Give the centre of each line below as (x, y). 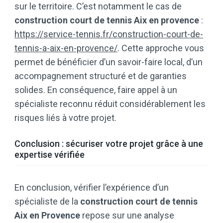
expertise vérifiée (50, 155)
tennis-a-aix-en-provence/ (66, 48)
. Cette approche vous (161, 48)
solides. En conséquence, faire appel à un (96, 90)
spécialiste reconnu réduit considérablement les (110, 104)
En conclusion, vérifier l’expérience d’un (92, 188)
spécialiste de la (47, 202)
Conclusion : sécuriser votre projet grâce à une (109, 144)
